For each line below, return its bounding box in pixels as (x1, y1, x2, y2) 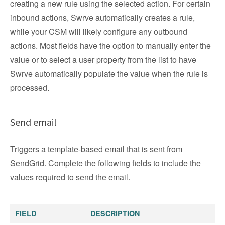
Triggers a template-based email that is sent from (10, 143, 182, 155)
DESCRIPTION (90, 208, 140, 218)
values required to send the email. (10, 171, 130, 183)
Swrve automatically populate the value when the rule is (10, 68, 208, 79)
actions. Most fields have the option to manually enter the (10, 40, 211, 51)
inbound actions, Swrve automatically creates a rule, (10, 12, 195, 23)
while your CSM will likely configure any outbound (10, 26, 187, 37)
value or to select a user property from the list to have (10, 54, 196, 65)
